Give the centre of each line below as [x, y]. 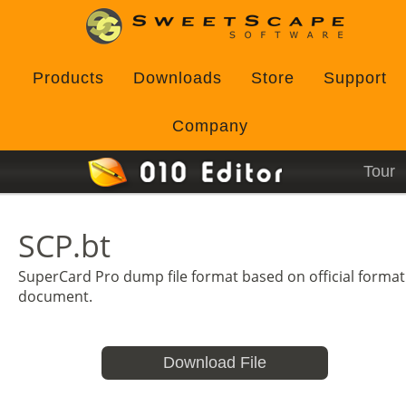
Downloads [178, 78]
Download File [214, 362]
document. [55, 296]
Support [355, 78]
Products [68, 78]
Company [210, 126]
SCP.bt [64, 246]
